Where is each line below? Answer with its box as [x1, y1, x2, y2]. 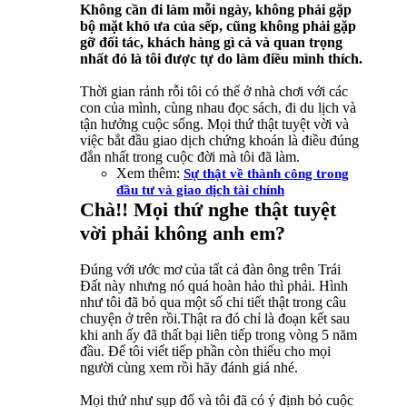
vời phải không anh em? [80, 222, 285, 245]
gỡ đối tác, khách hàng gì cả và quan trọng [80, 35, 342, 51]
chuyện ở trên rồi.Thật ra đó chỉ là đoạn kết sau [80, 311, 350, 327]
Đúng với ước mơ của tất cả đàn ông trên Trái [80, 262, 341, 278]
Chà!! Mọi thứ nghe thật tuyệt [80, 198, 336, 222]
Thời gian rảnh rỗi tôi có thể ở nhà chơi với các [80, 84, 348, 100]
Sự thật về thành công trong [184, 166, 349, 182]
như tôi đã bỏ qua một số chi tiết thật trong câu [80, 294, 346, 311]
